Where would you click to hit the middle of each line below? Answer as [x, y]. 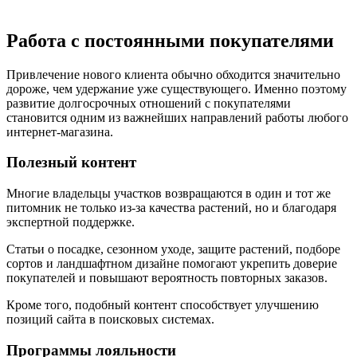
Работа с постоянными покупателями [170, 40]
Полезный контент [71, 163]
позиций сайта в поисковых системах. [110, 320]
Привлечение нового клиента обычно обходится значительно [173, 74]
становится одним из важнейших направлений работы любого [177, 117]
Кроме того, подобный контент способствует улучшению [163, 305]
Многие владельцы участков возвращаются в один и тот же [169, 194]
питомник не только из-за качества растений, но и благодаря [171, 208]
